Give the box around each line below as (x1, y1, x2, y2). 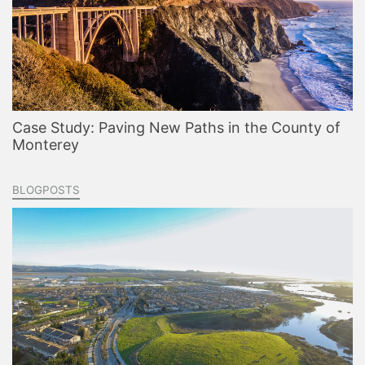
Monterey (12, 136, 79, 153)
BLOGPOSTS (12, 183, 80, 196)
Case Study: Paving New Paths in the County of (12, 119, 341, 136)
